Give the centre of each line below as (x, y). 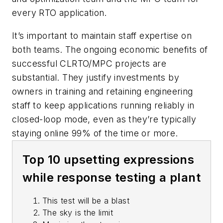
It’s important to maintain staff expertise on (102, 35)
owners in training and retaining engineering (103, 91)
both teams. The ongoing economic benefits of (110, 49)
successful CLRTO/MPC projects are (89, 63)
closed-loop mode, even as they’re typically (104, 119)
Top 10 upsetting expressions (109, 159)
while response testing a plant (111, 177)
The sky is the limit (78, 212)
